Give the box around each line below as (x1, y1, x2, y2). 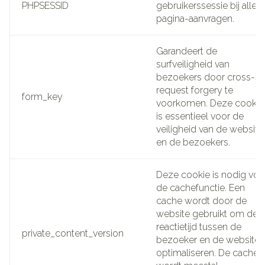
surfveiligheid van (156, 58, 230, 70)
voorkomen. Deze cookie (156, 97, 264, 109)
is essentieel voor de (156, 110, 244, 122)
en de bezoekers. (156, 136, 230, 148)
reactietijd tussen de (156, 221, 241, 232)
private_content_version (22, 227, 124, 239)
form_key (22, 91, 63, 102)
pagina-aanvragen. (156, 12, 234, 24)
